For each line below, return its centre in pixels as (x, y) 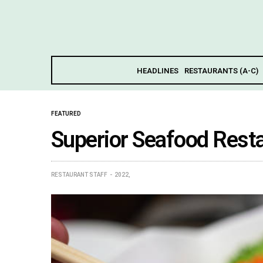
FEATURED (66, 113)
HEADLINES (157, 70)
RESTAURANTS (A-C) (221, 70)
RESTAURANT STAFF (79, 174)
